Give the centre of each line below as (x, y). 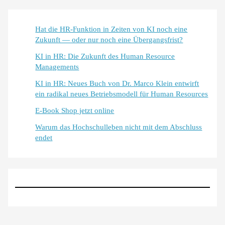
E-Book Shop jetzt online (75, 110)
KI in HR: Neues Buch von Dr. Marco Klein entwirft (117, 83)
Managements (57, 67)
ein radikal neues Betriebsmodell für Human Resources (122, 94)
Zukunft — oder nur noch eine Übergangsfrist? (109, 39)
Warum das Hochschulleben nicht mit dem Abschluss (119, 127)
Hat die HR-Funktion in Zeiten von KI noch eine (111, 29)
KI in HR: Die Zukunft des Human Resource (105, 56)
